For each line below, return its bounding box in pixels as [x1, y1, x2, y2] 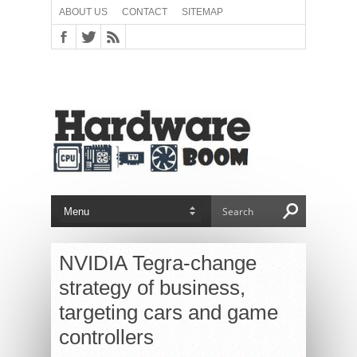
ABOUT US [59, 6, 108, 18]
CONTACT [122, 6, 167, 18]
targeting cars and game [59, 300, 278, 324]
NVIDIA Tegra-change [59, 251, 257, 275]
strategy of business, [59, 276, 245, 300]
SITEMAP [182, 6, 223, 18]
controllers [59, 325, 154, 349]
